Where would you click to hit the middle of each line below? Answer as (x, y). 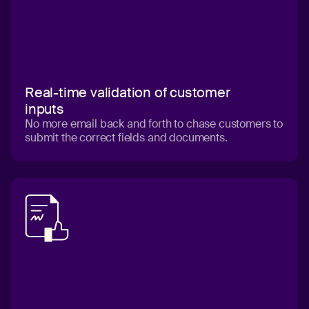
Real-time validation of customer (128, 93)
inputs (44, 109)
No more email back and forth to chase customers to (154, 124)
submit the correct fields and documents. (126, 138)
